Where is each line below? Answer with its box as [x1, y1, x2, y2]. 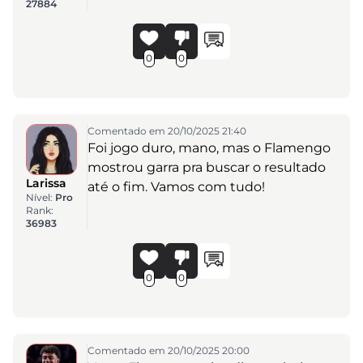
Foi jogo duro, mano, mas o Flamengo [87, 139, 331, 156]
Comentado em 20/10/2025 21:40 [87, 124, 246, 137]
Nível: [26, 190, 55, 203]
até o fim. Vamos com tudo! [87, 178, 265, 194]
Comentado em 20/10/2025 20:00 [87, 344, 250, 357]
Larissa [26, 175, 66, 190]
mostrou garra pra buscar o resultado [87, 159, 326, 175]
